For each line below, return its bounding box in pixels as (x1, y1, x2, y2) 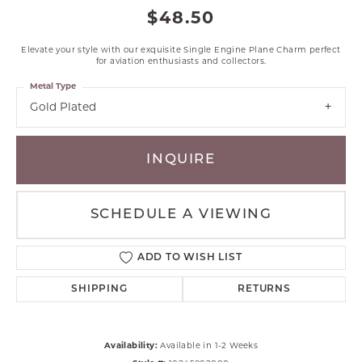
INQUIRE (146, 153, 216, 167)
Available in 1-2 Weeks (160, 343, 259, 351)
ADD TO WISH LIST (137, 253, 242, 263)
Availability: (103, 343, 158, 351)
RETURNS (238, 284, 291, 295)
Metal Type (30, 82, 76, 91)
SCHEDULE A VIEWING (90, 208, 272, 222)
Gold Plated (30, 103, 96, 113)
